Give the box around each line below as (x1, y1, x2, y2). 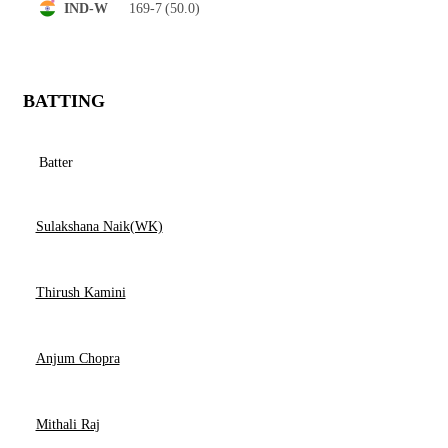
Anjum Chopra (35, 351, 120, 366)
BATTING (23, 91, 105, 111)
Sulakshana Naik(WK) (35, 219, 163, 234)
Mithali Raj (35, 417, 100, 432)
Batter (39, 155, 73, 170)
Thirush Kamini (35, 285, 126, 300)
